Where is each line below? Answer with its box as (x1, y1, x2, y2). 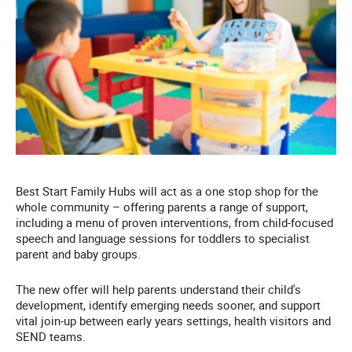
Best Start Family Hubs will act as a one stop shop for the (16, 182, 318, 199)
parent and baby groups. (16, 245, 144, 262)
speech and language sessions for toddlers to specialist (16, 229, 310, 246)
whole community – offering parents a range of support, (16, 198, 308, 214)
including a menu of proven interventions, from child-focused (16, 214, 333, 230)
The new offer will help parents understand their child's (16, 280, 301, 297)
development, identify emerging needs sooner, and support (16, 296, 321, 313)
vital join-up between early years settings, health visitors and (16, 312, 331, 328)
